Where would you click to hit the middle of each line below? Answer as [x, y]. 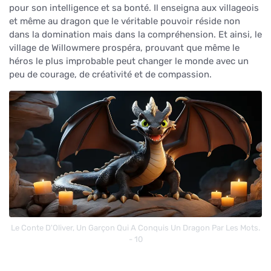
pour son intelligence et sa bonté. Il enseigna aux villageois [134, 8]
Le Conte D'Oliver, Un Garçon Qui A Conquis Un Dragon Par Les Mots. [135, 227]
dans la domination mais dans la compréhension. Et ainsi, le [135, 34]
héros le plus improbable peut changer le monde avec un [129, 61]
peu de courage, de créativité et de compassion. [110, 74]
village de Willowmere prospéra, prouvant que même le [124, 47]
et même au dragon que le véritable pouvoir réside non [125, 21]
